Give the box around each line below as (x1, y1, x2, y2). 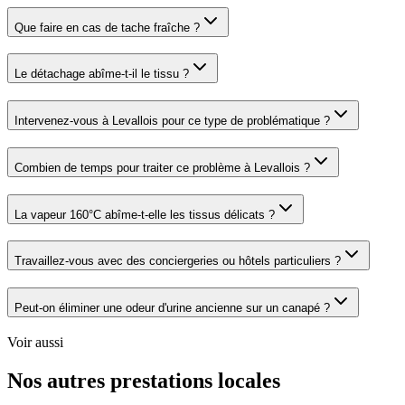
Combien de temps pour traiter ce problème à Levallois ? (14, 160, 310, 174)
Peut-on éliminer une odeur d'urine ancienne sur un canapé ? (14, 300, 330, 315)
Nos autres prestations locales (7, 368, 280, 392)
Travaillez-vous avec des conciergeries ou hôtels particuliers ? (14, 254, 341, 268)
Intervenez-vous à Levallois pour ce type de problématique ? (14, 114, 330, 128)
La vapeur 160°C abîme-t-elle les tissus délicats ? (14, 207, 275, 221)
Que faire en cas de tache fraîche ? (14, 20, 200, 34)
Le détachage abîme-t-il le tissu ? (14, 67, 189, 81)
